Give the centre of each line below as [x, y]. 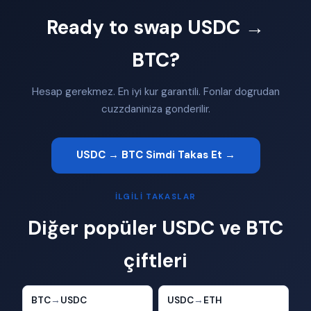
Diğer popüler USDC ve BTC [155, 228]
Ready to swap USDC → [155, 27]
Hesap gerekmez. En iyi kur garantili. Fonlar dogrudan [155, 91]
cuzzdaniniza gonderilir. [155, 109]
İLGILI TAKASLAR [155, 196]
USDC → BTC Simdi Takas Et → [155, 155]
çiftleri [155, 260]
